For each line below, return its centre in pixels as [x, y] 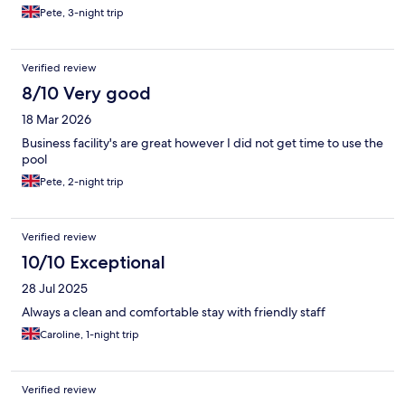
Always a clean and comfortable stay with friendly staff [174, 311]
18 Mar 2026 [57, 119]
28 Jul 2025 [55, 288]
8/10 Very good [86, 93]
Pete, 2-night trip [82, 181]
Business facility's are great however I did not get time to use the [202, 142]
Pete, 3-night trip [82, 12]
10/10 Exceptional [94, 262]
